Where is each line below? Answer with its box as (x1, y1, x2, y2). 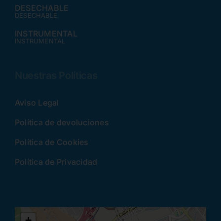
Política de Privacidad (14, 157, 98, 167)
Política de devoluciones (14, 117, 109, 128)
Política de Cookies (14, 137, 89, 147)
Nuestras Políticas (14, 70, 98, 82)
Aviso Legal (14, 98, 59, 108)
